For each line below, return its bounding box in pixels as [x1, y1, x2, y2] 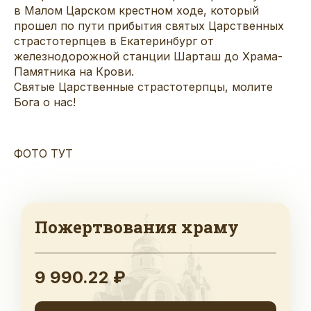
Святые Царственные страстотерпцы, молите [14, 79, 273, 94]
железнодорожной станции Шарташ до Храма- [14, 49, 283, 63]
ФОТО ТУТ [14, 146, 73, 160]
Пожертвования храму [35, 215, 239, 238]
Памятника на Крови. [14, 64, 134, 78]
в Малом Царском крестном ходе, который [14, 3, 259, 17]
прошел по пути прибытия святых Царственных [14, 18, 284, 33]
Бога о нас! [14, 94, 76, 109]
